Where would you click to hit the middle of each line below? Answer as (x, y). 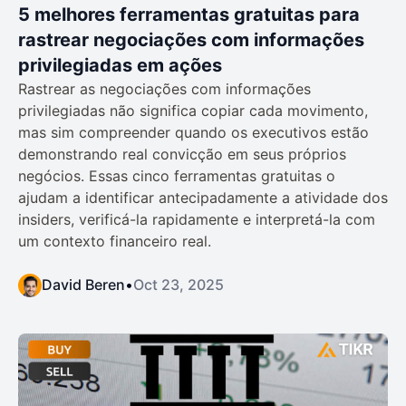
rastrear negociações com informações (191, 39)
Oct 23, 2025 (179, 284)
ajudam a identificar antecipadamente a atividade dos (203, 197)
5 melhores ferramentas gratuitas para (189, 14)
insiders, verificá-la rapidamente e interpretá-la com (197, 219)
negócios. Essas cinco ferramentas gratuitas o (177, 175)
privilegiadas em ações (120, 65)
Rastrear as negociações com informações (164, 88)
